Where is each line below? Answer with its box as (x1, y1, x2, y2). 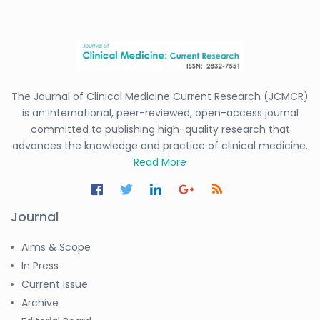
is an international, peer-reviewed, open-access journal (21, 105, 299, 120)
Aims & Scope (21, 239, 91, 254)
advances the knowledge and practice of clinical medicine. (12, 138, 308, 153)
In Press (21, 258, 59, 273)
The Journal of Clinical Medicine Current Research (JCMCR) (11, 89, 309, 104)
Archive (21, 295, 59, 310)
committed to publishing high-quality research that (30, 121, 290, 136)
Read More (134, 154, 186, 169)
